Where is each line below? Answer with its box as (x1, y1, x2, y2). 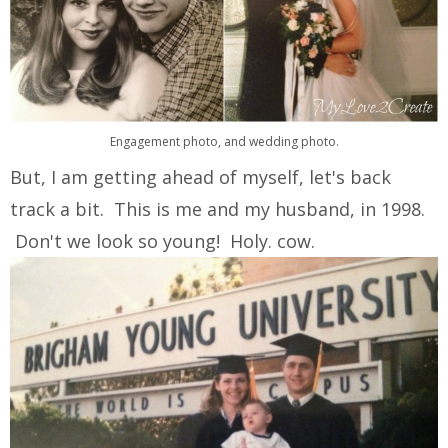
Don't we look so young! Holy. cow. (10, 229, 315, 254)
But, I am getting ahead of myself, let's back (10, 165, 391, 190)
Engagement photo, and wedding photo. (109, 133, 339, 151)
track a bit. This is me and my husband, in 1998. (10, 197, 425, 222)
